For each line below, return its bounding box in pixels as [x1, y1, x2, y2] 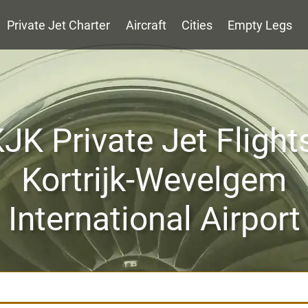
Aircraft [125, 18, 166, 32]
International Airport [8, 199, 300, 239]
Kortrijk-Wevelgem [21, 160, 287, 199]
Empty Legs [228, 18, 293, 32]
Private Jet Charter [7, 18, 111, 32]
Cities [181, 18, 212, 32]
